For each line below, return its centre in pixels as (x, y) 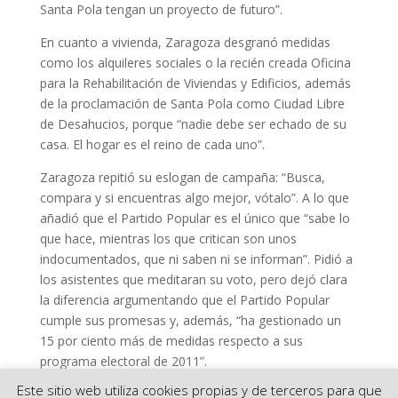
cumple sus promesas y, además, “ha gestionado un (190, 321)
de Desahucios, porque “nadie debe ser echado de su (193, 124)
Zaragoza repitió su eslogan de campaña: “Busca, (182, 178)
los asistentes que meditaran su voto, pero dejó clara (193, 280)
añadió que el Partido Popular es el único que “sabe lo (195, 219)
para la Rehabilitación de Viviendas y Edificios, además (195, 84)
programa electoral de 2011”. (123, 362)
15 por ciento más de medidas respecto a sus (171, 341)
